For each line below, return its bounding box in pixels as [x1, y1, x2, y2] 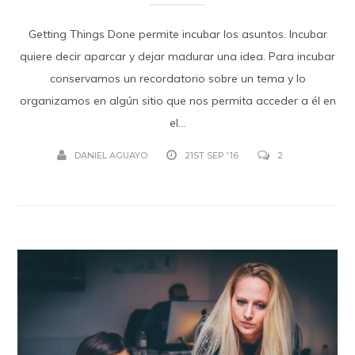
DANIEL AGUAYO [74, 149, 147, 161]
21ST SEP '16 [184, 149, 239, 161]
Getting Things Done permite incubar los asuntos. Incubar [28, 26, 327, 41]
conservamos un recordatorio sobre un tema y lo [49, 71, 306, 86]
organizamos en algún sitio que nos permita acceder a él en [19, 93, 336, 108]
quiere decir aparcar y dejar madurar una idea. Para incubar [20, 48, 335, 63]
